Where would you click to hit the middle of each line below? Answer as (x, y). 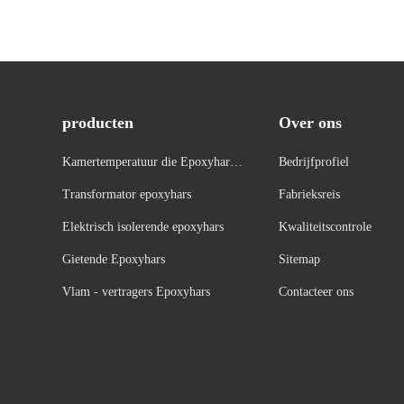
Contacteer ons (316, 292)
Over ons (310, 123)
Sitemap (299, 259)
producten (97, 123)
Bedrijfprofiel (313, 162)
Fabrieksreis (309, 194)
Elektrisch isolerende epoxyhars (142, 227)
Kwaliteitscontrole (325, 227)
